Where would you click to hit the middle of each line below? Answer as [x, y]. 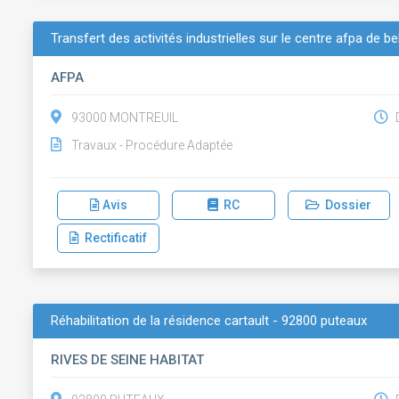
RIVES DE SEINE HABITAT [128, 360]
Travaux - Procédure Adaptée [152, 145]
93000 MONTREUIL [125, 118]
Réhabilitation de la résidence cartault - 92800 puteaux [209, 321]
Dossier [346, 205]
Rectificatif [114, 238]
